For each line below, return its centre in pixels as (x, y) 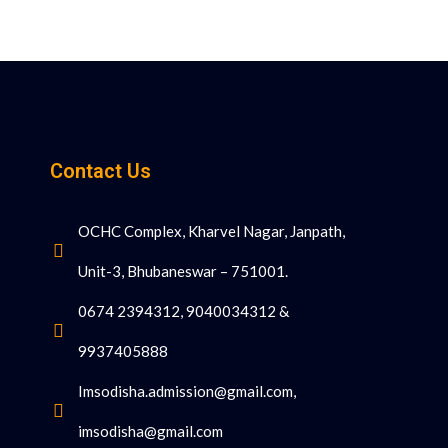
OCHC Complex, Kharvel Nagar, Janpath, (211, 231)
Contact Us (100, 171)
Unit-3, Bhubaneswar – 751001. (182, 271)
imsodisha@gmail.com (150, 431)
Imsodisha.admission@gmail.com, (186, 391)
